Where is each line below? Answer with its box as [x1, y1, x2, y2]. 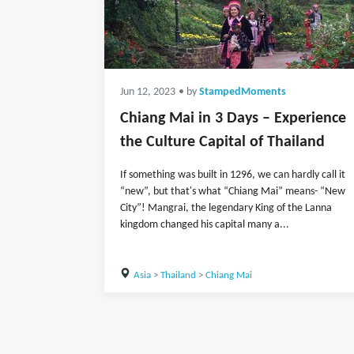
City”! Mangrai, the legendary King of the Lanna [120, 202, 332, 214]
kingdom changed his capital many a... [120, 219, 289, 231]
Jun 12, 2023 [120, 87, 175, 97]
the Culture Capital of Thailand [120, 134, 325, 150]
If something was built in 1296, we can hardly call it [120, 169, 345, 181]
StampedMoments [199, 87, 286, 97]
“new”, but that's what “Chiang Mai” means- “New [120, 186, 345, 198]
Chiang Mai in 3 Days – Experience [120, 111, 346, 126]
